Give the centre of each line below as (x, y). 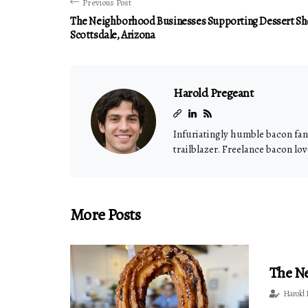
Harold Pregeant (213, 93)
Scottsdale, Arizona (113, 35)
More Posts (105, 214)
